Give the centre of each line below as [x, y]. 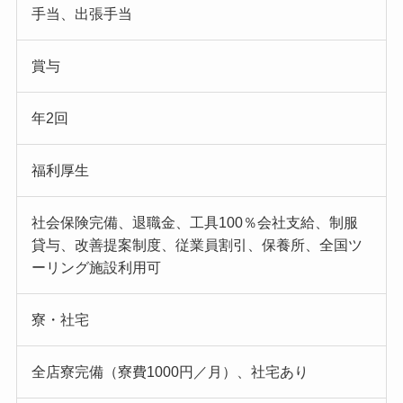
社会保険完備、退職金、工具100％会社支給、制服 [194, 222]
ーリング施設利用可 [96, 267]
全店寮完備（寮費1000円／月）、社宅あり [170, 372]
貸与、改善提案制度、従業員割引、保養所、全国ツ [197, 245]
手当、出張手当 [81, 13]
